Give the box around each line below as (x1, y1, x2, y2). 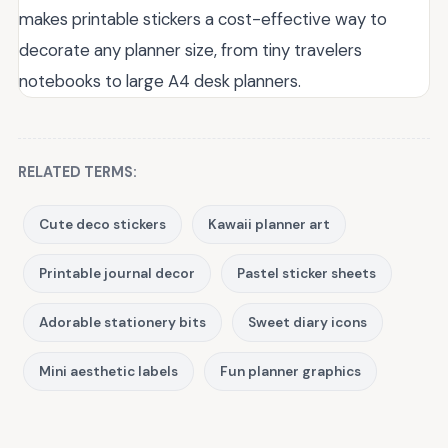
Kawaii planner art (208, 216, 330, 233)
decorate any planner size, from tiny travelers (19, 39, 362, 61)
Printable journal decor (39, 265, 195, 282)
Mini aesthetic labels (39, 363, 178, 380)
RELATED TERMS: (18, 163, 137, 181)
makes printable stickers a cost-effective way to (19, 8, 387, 30)
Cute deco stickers (39, 216, 166, 233)
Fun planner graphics (220, 363, 361, 380)
